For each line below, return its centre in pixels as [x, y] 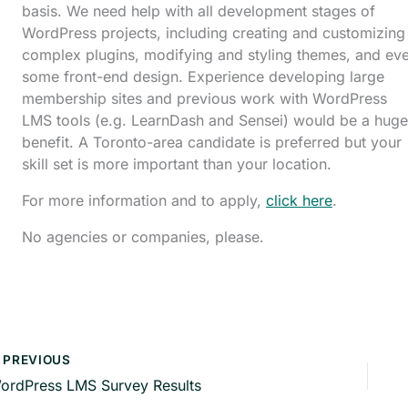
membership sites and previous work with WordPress [204, 98]
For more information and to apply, [144, 200]
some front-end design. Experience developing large [203, 76]
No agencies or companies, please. [143, 236]
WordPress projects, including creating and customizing [214, 32]
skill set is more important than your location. [177, 163]
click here [299, 200]
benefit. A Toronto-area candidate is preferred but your [212, 142]
